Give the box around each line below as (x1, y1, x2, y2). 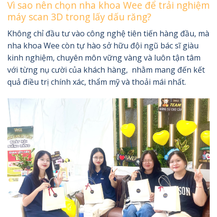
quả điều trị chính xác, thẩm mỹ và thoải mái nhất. (7, 76, 186, 87)
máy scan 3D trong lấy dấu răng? (7, 10, 151, 24)
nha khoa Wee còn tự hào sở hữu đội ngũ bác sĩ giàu (7, 40, 199, 51)
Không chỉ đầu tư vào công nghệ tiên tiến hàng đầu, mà (7, 28, 209, 39)
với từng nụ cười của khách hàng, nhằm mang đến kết (7, 64, 205, 75)
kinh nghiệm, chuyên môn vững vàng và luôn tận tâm (7, 52, 201, 63)
